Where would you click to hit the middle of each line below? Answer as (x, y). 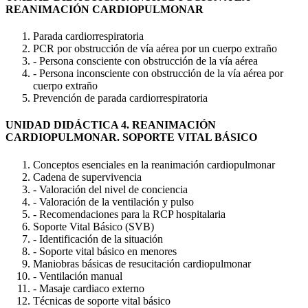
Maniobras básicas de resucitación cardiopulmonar (142, 263)
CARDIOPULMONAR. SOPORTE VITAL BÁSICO (131, 137)
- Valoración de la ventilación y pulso (113, 201)
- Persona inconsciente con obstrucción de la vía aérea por (158, 74)
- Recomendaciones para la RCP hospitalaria (129, 214)
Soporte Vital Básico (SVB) (93, 226)
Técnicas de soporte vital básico (102, 300)
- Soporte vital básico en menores (105, 251)
